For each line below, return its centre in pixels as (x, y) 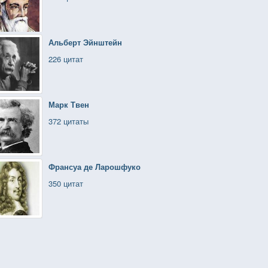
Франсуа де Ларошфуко (95, 167)
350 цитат (66, 183)
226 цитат (66, 59)
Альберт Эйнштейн (85, 42)
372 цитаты (68, 121)
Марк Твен (69, 104)
